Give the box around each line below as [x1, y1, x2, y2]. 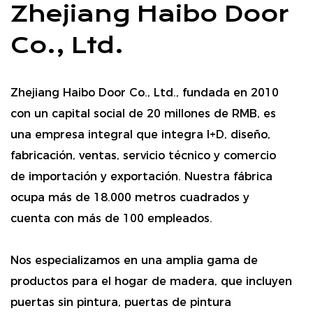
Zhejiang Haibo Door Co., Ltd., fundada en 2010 [10, 85, 279, 99]
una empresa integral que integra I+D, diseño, [10, 127, 270, 141]
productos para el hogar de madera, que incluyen [10, 274, 292, 288]
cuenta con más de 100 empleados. [10, 211, 212, 225]
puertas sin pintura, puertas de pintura [10, 295, 231, 309]
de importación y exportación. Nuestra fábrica [10, 169, 272, 183]
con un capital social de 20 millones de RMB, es [10, 106, 276, 120]
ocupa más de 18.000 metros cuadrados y [10, 190, 249, 204]
